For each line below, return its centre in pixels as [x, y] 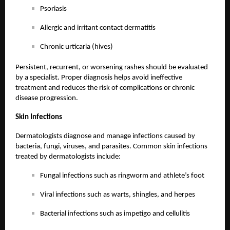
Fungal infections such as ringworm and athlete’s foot [122, 176]
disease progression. [47, 99]
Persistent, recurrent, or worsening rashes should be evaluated [112, 68]
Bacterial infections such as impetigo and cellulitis [115, 214]
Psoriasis [53, 9]
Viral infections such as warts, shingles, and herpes [118, 195]
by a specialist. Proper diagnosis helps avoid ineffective [99, 78]
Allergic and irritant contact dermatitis [98, 28]
